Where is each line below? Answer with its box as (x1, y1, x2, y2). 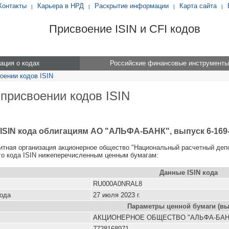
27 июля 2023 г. (93, 191, 141, 199)
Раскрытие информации (94, 2, 169, 10)
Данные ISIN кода (159, 169, 218, 176)
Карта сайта (179, 2, 217, 10)
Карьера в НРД (37, 2, 84, 10)
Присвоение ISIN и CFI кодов (49, 22, 200, 35)
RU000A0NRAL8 (93, 180, 142, 188)
